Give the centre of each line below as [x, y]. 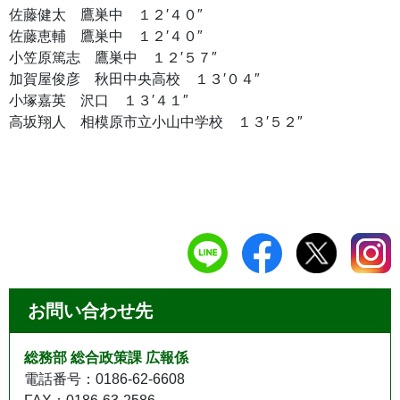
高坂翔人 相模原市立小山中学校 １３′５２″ [156, 121]
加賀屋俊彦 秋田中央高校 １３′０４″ [134, 79]
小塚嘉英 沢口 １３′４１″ [99, 100]
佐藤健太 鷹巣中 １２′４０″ [106, 14]
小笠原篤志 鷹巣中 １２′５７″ [113, 57]
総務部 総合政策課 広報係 [106, 357]
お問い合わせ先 [90, 310]
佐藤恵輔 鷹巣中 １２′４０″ [106, 36]
